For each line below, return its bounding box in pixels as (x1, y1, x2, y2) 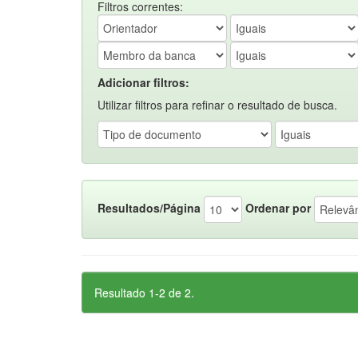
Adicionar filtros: (97, 74, 189, 90)
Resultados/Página (97, 199, 201, 216)
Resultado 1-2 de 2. (94, 284, 194, 300)
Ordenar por (245, 199, 311, 216)
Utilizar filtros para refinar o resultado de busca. (97, 97, 337, 113)
